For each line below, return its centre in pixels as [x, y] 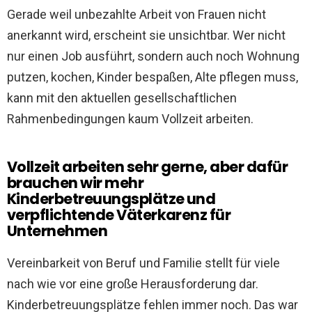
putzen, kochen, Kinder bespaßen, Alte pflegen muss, [153, 77]
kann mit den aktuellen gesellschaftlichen [122, 98]
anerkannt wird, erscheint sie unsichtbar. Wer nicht [146, 36]
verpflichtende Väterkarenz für [119, 215]
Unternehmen [57, 231]
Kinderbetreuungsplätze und [111, 199]
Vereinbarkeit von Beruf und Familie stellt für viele [143, 263]
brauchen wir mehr [76, 183]
